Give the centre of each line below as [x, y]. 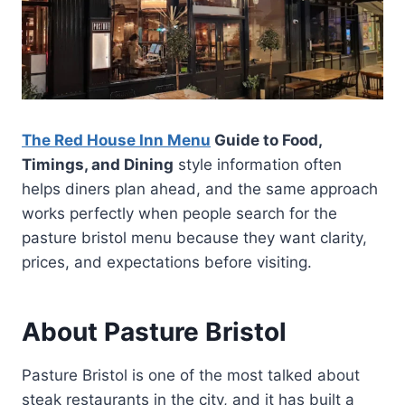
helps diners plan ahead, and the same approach [200, 188]
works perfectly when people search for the [179, 213]
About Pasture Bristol [154, 331]
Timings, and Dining [98, 164]
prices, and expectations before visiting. [167, 262]
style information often [258, 164]
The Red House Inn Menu [116, 140]
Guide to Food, [266, 140]
